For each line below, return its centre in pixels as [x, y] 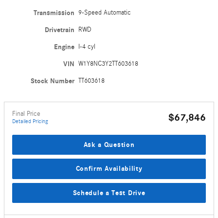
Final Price [26, 114]
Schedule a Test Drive [109, 193]
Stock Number [53, 81]
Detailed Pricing [30, 121]
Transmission [54, 13]
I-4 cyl [87, 46]
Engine [64, 47]
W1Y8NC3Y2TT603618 [109, 64]
